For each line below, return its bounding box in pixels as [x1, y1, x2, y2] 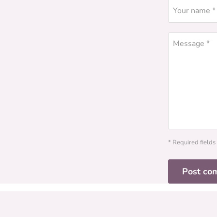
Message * [173, 38, 210, 49]
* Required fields [168, 138, 216, 147]
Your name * [173, 5, 216, 16]
